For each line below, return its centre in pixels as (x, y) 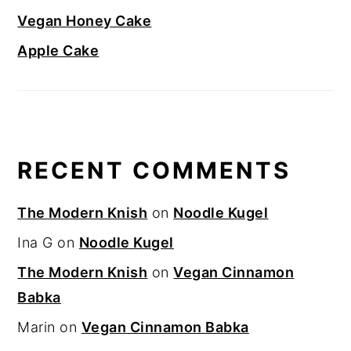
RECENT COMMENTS (154, 171)
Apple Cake (58, 51)
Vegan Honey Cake (85, 21)
